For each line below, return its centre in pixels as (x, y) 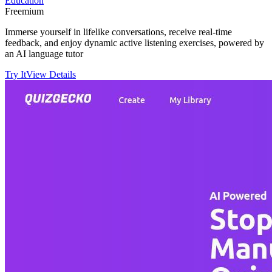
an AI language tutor (44, 53)
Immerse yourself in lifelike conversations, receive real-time (118, 32)
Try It (15, 74)
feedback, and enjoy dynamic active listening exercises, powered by (134, 42)
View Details (51, 74)
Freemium (24, 11)
